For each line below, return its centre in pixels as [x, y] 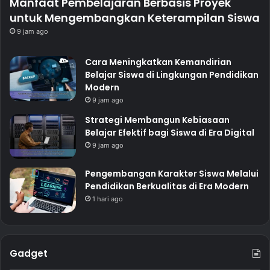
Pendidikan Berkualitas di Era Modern [167, 187]
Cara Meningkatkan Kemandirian [158, 62]
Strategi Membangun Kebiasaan [157, 120]
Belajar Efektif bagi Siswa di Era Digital [170, 133]
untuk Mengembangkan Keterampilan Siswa [135, 18]
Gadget [29, 254]
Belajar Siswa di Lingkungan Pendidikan [172, 75]
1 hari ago [108, 199]
